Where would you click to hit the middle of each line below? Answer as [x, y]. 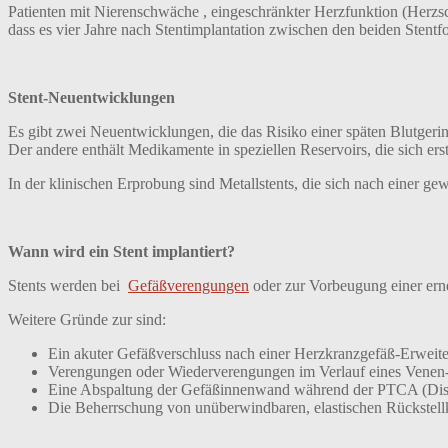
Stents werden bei [68, 285]
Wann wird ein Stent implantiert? [121, 251]
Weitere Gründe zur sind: [87, 319]
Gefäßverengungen [188, 285]
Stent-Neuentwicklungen [91, 97]
